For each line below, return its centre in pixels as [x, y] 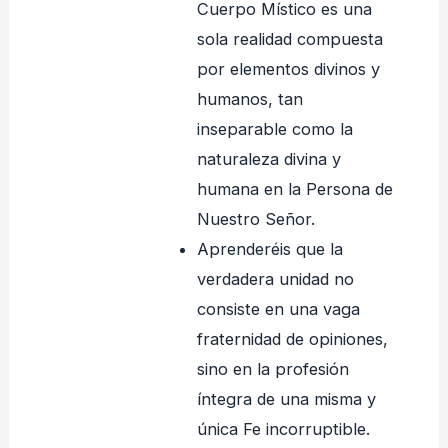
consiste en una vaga [278, 309]
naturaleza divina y [268, 159]
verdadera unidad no [275, 279]
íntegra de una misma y [286, 399]
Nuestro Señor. [255, 219]
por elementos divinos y [288, 69]
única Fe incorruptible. [283, 429]
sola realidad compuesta [289, 39]
